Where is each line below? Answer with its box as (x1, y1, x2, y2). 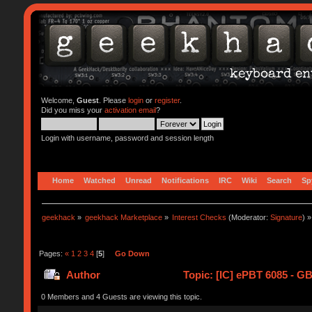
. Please (98, 96, 128, 104)
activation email (104, 106, 156, 114)
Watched (83, 175, 116, 185)
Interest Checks (172, 212, 227, 221)
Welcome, (40, 96, 77, 104)
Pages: (38, 249, 65, 258)
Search (266, 175, 292, 185)
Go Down (114, 249, 150, 258)
